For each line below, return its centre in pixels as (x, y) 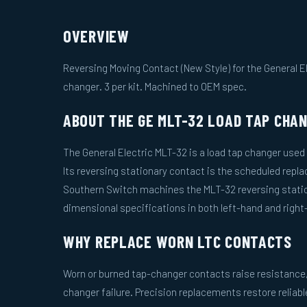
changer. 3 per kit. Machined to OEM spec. (155, 86)
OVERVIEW (96, 36)
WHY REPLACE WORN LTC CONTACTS (177, 242)
